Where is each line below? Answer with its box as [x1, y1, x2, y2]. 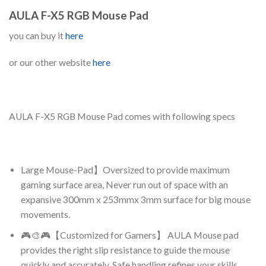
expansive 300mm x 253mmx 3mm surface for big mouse [21, 194, 251, 205]
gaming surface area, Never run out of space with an [21, 179, 229, 191]
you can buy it [9, 30, 65, 41]
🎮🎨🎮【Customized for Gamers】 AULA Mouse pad [21, 229, 239, 240]
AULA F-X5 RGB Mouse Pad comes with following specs [9, 110, 235, 122]
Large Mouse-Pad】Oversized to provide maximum [21, 164, 230, 176]
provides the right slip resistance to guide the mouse [21, 244, 230, 255]
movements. [21, 209, 71, 220]
